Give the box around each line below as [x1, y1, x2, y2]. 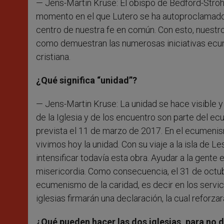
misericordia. [36, 165, 88, 176]
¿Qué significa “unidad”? [36, 74, 137, 85]
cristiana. [36, 51, 70, 62]
